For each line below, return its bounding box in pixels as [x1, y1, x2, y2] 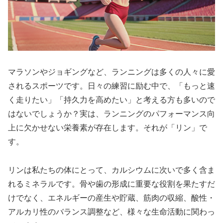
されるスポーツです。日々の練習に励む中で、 [8, 81, 175, 90]
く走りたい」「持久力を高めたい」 [8, 95, 135, 104]
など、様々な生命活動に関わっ [104, 207, 215, 216]
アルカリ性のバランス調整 [8, 207, 104, 216]
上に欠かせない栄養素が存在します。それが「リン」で [8, 123, 207, 132]
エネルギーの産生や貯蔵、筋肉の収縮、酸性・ [48, 193, 215, 202]
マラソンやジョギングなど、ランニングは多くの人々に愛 [8, 67, 215, 76]
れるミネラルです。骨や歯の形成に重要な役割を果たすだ [8, 179, 215, 188]
